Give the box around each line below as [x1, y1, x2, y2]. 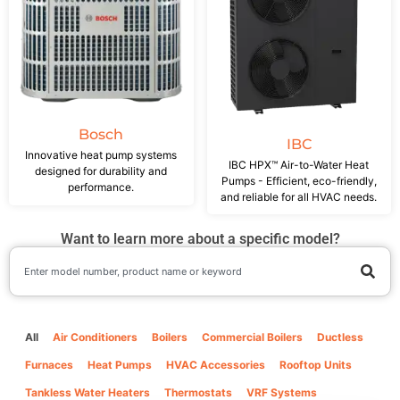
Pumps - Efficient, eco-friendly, [221, 173, 377, 187]
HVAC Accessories [166, 357, 265, 371]
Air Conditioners [53, 329, 137, 344]
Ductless [317, 329, 363, 344]
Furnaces [25, 357, 73, 371]
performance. [68, 179, 135, 194]
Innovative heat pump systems [25, 147, 178, 162]
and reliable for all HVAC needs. [221, 189, 378, 204]
